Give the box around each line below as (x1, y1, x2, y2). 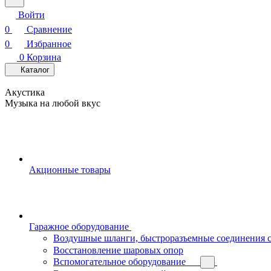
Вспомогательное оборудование (53, 256, 186, 267)
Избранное (27, 39, 71, 49)
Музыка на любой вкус (5, 98, 100, 108)
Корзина (27, 52, 61, 62)
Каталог (21, 65, 50, 74)
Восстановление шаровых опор (53, 245, 183, 255)
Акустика (5, 87, 45, 97)
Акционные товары (29, 165, 111, 175)
